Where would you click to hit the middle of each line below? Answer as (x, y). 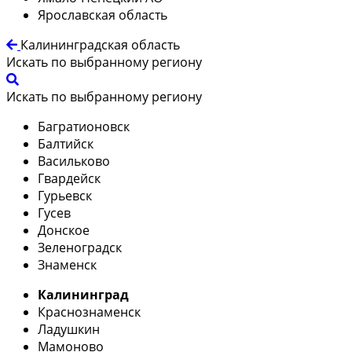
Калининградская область (100, 44)
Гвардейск (69, 178)
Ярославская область (103, 15)
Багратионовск (84, 126)
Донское (64, 230)
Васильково (74, 161)
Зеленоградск (80, 247)
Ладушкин (69, 329)
